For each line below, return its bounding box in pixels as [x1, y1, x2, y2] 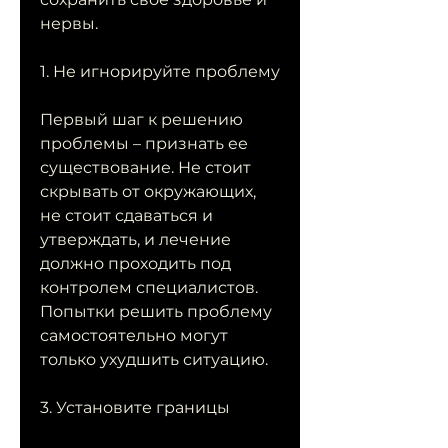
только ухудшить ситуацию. [40, 350, 268, 370]
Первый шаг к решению [40, 110, 243, 130]
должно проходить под [40, 254, 231, 274]
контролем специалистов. [40, 278, 258, 298]
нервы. [40, 14, 98, 34]
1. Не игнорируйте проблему [40, 62, 280, 82]
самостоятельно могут [40, 326, 228, 346]
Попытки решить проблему [40, 302, 272, 322]
